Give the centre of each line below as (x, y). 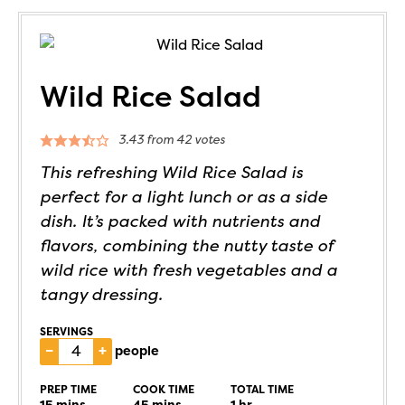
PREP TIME (68, 389)
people (137, 351)
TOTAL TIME (262, 389)
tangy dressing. (101, 294)
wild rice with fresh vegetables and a (188, 270)
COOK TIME (164, 389)
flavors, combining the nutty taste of (186, 245)
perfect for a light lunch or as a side (184, 197)
